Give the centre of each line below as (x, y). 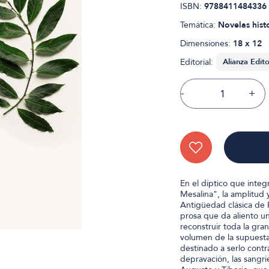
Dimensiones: (206, 44)
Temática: (199, 25)
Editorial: (196, 62)
